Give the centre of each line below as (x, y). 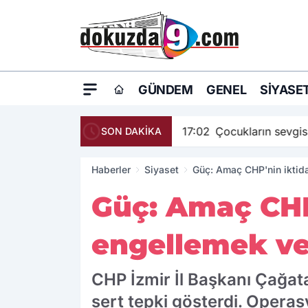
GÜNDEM (166, 90)
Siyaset (162, 170)
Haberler (111, 170)
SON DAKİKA (131, 131)
